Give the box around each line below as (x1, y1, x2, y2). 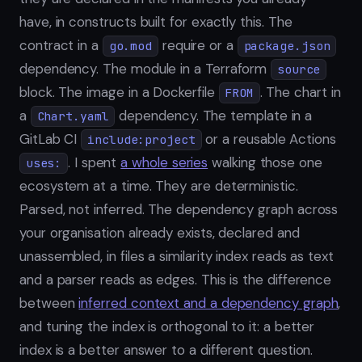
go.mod (108, 38, 153, 54)
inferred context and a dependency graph (78, 294, 339, 313)
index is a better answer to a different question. (19, 341, 314, 360)
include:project (86, 132, 196, 148)
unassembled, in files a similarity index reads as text (19, 247, 334, 266)
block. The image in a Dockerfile (19, 83, 219, 102)
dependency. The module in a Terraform (19, 60, 271, 78)
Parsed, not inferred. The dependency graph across (19, 200, 339, 219)
